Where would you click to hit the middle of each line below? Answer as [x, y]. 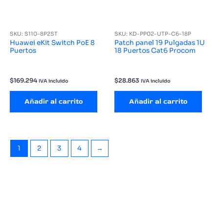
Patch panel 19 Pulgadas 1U [160, 43]
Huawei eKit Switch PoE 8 [52, 43]
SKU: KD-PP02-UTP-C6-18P [153, 33]
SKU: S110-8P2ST [34, 33]
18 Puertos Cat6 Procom [155, 50]
